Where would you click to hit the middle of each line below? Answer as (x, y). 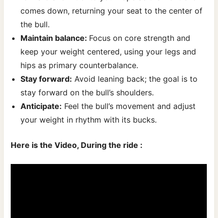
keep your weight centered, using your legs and (109, 51)
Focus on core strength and (140, 38)
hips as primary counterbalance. (80, 65)
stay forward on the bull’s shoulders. (87, 92)
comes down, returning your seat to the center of (112, 10)
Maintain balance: (55, 38)
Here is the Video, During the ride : (77, 145)
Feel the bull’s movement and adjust (129, 106)
